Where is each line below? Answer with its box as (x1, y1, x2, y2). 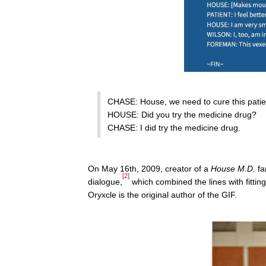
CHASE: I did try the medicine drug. (107, 122, 240, 132)
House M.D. (211, 163, 255, 173)
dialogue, (88, 176, 122, 186)
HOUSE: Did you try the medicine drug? (107, 109, 256, 119)
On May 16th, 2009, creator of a (88, 163, 211, 173)
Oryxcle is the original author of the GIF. (88, 189, 237, 199)
